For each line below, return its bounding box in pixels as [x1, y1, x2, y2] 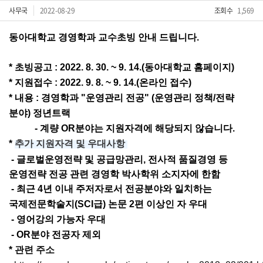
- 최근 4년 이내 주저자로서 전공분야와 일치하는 [9, 184, 212, 194]
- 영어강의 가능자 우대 [9, 214, 106, 224]
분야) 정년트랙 [9, 108, 70, 118]
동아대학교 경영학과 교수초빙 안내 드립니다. [9, 32, 199, 42]
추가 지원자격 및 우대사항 [15, 139, 127, 149]
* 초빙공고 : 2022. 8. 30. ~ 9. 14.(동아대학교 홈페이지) [9, 62, 234, 72]
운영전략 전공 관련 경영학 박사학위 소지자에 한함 [9, 169, 220, 179]
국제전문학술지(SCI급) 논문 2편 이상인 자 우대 [9, 199, 207, 209]
